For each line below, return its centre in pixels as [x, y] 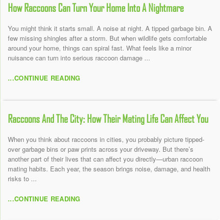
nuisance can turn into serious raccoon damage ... [79, 58]
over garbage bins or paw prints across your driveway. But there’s [101, 149]
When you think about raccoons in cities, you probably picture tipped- [106, 139]
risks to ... [22, 179]
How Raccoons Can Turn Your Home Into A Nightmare [96, 8]
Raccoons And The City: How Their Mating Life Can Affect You [108, 119]
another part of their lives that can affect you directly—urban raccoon [105, 159]
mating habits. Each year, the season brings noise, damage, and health [109, 169]
